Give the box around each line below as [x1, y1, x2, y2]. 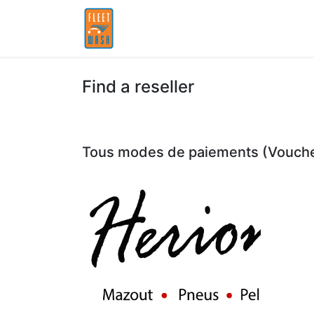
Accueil [137, 22, 171, 34]
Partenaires [182, 22, 234, 34]
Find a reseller [82, 76, 194, 97]
